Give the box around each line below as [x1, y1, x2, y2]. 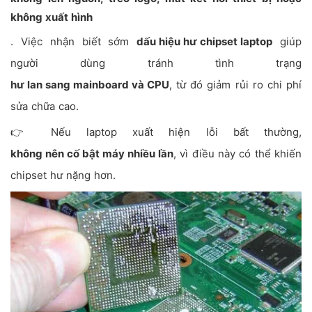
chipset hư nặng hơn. [10, 169, 116, 182]
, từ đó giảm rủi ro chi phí [169, 78, 302, 92]
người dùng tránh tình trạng [10, 56, 302, 70]
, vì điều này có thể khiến [173, 147, 302, 161]
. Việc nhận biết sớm [10, 35, 137, 49]
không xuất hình [10, 10, 93, 24]
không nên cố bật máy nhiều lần [10, 147, 173, 161]
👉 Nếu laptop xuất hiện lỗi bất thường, [10, 125, 302, 139]
